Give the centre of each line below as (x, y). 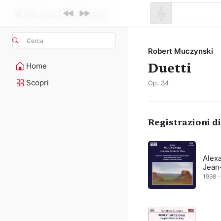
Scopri (37, 83)
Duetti (170, 68)
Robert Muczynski (181, 51)
